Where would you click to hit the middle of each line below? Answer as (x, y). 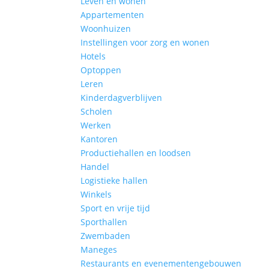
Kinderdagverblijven (122, 98)
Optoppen (101, 70)
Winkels (96, 194)
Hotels (93, 56)
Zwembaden (106, 236)
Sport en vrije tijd (116, 208)
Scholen (97, 111)
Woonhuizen (106, 29)
